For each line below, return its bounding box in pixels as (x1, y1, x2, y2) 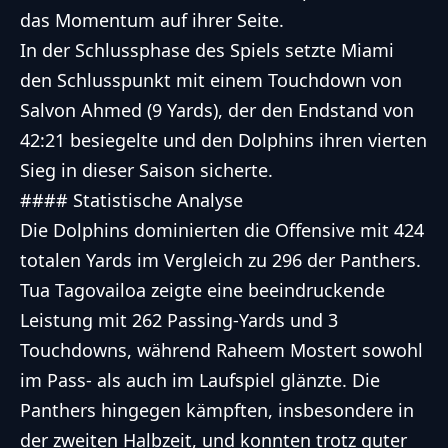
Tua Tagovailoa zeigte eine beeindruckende (20, 278, 385, 303)
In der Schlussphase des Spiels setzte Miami (20, 38, 394, 63)
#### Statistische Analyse (20, 188, 243, 213)
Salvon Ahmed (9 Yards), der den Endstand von (20, 98, 414, 123)
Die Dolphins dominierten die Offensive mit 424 (20, 218, 424, 243)
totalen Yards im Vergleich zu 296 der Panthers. (20, 248, 421, 273)
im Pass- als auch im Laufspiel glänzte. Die (20, 368, 380, 393)
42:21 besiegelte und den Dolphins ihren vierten (20, 128, 427, 153)
